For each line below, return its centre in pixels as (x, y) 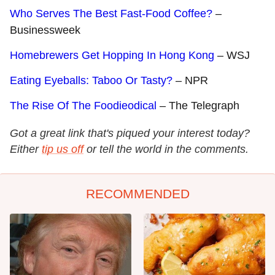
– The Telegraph (198, 106)
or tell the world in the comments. (168, 149)
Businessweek (45, 30)
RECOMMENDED (137, 194)
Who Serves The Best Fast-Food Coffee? (111, 14)
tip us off (63, 149)
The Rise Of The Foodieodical (83, 106)
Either (24, 149)
